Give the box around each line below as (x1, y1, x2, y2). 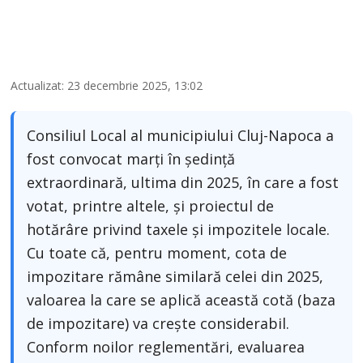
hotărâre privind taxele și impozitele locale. (27, 219, 331, 239)
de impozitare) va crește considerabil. (27, 313, 290, 333)
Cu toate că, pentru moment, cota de (27, 242, 288, 263)
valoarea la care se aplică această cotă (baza (27, 289, 336, 310)
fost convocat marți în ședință (27, 148, 236, 169)
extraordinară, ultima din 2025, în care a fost (27, 172, 340, 192)
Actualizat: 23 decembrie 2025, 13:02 (11, 77, 203, 93)
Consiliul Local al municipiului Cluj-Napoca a (27, 125, 335, 145)
